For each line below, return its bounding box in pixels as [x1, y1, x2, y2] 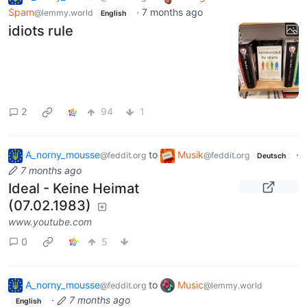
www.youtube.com [8, 215, 92, 228]
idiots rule [8, 22, 73, 39]
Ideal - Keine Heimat [8, 180, 139, 197]
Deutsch [256, 151, 286, 160]
